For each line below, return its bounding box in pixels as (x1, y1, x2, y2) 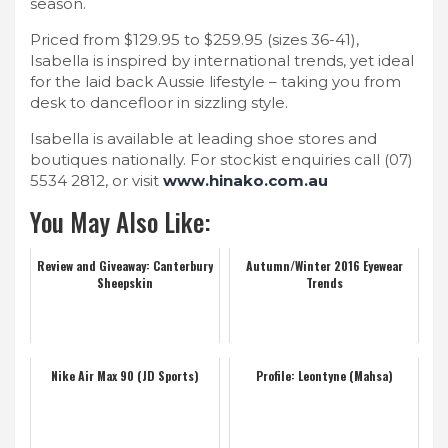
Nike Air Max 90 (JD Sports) (51, 366, 199, 384)
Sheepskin (97, 273, 153, 291)
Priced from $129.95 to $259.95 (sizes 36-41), (30, 29, 359, 49)
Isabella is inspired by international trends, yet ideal (30, 50, 414, 70)
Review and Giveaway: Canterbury (37, 256, 213, 274)
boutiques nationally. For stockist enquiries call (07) (30, 149, 413, 169)
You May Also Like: (30, 202, 211, 240)
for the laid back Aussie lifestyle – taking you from (30, 71, 401, 91)
